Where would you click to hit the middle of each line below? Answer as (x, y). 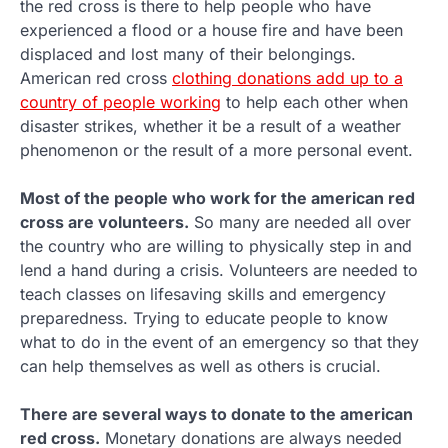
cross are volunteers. (104, 221)
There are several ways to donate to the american (216, 413)
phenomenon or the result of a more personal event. (216, 149)
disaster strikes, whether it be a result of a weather (210, 125)
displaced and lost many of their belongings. (188, 53)
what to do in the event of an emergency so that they (219, 341)
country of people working (120, 101)
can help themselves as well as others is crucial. (200, 365)
